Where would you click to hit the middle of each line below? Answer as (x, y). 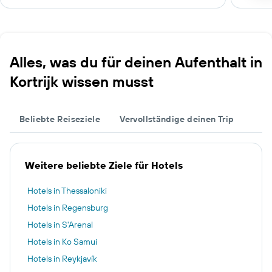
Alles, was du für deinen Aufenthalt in (136, 62)
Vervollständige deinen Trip (177, 119)
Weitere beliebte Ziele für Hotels (104, 165)
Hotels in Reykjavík (62, 259)
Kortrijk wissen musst (82, 81)
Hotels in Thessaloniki (67, 191)
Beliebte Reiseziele (60, 119)
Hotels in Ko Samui (62, 242)
